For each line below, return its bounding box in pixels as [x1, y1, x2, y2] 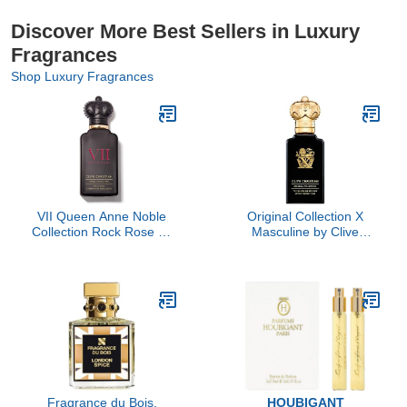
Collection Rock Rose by [32, 224, 172, 239]
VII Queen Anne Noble [37, 209, 166, 223]
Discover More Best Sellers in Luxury [11, 20, 360, 43]
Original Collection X [247, 209, 363, 223]
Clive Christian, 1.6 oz [39, 240, 164, 254]
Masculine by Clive [252, 224, 359, 239]
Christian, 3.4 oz [258, 240, 352, 254]
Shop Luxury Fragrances [11, 69, 154, 84]
